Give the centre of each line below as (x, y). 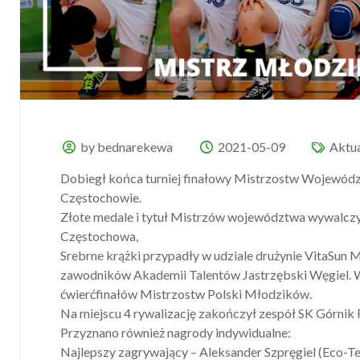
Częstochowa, (99, 236)
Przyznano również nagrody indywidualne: (176, 333)
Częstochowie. (101, 198)
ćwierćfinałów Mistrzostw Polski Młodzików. (186, 294)
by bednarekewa (127, 147)
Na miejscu (92, 313)
